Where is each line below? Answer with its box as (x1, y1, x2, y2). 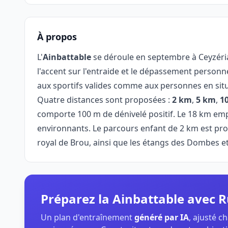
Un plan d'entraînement (41, 212, 134, 223)
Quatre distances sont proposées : (37, 94, 172, 105)
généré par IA (134, 212, 189, 223)
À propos (37, 31, 77, 43)
